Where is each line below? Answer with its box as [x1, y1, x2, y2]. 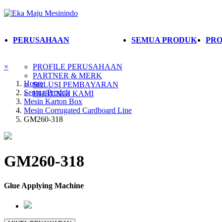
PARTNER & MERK [33, 71, 102, 80]
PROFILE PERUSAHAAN [33, 62, 122, 71]
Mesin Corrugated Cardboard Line [24, 106, 132, 114]
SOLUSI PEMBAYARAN [33, 80, 118, 89]
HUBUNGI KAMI [33, 89, 94, 98]
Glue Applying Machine [4, 181, 84, 190]
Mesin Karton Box [24, 97, 82, 106]
